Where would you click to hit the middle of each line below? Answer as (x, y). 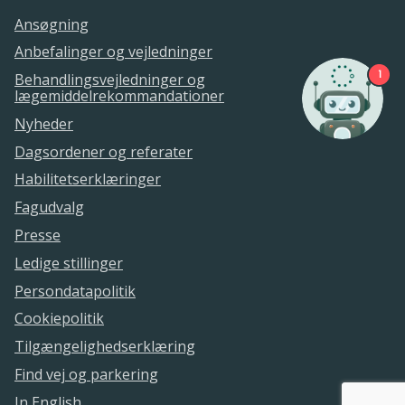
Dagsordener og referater (104, 151)
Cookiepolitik (59, 319)
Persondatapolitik (75, 291)
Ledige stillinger (69, 263)
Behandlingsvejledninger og (110, 80)
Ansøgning (52, 24)
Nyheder (44, 123)
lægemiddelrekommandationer (119, 96)
